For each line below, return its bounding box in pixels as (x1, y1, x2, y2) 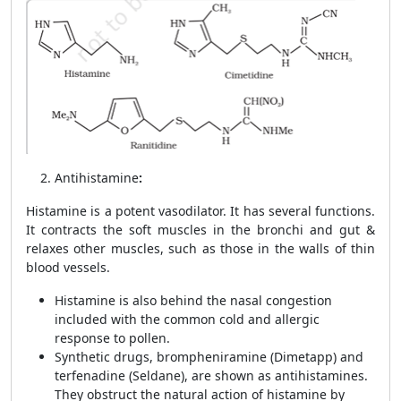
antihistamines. (275, 367, 368, 384)
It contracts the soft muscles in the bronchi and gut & (26, 221, 375, 238)
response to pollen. (55, 329, 174, 346)
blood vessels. (26, 259, 114, 276)
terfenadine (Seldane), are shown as (55, 367, 271, 384)
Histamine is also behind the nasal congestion (55, 292, 332, 309)
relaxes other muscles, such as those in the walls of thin (26, 240, 375, 257)
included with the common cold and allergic (55, 311, 320, 328)
